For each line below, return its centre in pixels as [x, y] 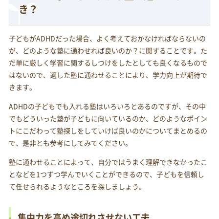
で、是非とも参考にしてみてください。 [70, 143]
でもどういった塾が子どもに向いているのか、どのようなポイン [108, 119]
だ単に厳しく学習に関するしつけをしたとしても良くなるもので [108, 63]
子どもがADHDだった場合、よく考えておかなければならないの [107, 38]
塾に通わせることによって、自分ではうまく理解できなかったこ [108, 162]
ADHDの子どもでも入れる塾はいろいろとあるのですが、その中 [107, 106]
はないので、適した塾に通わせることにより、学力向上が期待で [108, 75]
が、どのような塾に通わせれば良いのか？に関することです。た [108, 51]
